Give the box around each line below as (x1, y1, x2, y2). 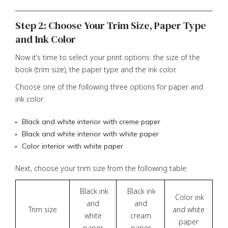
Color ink (173, 192, 204, 202)
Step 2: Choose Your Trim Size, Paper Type (15, 18, 206, 33)
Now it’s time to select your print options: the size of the (15, 52, 200, 62)
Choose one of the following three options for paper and (15, 81, 203, 92)
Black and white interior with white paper (22, 129, 159, 138)
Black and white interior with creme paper (22, 117, 160, 126)
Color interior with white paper (22, 141, 123, 151)
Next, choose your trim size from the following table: (15, 163, 188, 173)
